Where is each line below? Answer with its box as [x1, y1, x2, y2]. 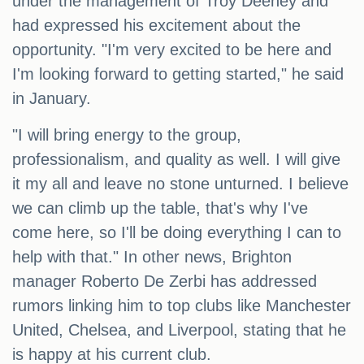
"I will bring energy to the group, [12, 126, 241, 145]
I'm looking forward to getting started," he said [12, 65, 344, 84]
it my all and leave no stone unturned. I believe [12, 175, 349, 193]
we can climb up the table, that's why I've [12, 199, 308, 218]
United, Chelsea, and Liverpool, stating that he [12, 321, 346, 340]
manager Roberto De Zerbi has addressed [12, 272, 317, 291]
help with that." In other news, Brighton [12, 248, 292, 266]
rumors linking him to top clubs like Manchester [12, 297, 351, 315]
